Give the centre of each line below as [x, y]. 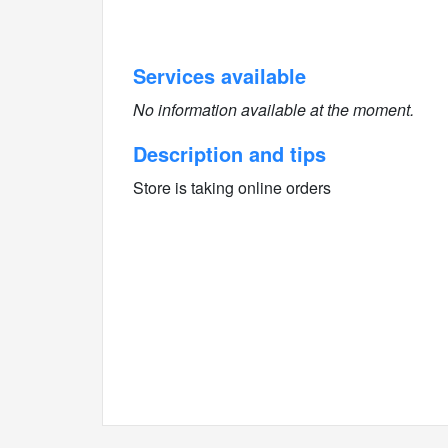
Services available [219, 75]
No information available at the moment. [273, 109]
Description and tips [229, 153]
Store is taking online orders [232, 187]
